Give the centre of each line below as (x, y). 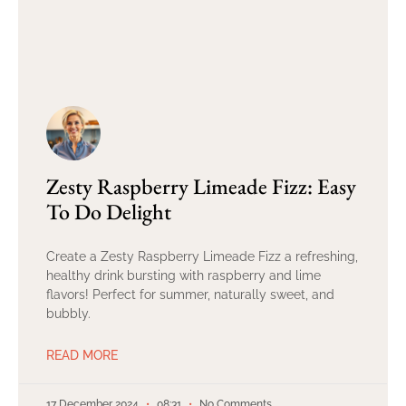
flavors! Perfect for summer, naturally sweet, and (190, 295)
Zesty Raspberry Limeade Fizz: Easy (201, 187)
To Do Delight (109, 212)
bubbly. (68, 314)
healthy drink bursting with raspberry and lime (184, 276)
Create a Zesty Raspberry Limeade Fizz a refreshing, (202, 257)
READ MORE (82, 356)
